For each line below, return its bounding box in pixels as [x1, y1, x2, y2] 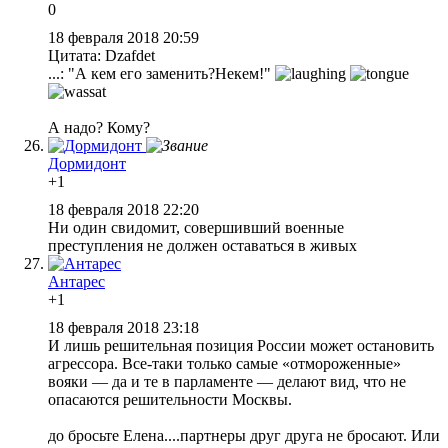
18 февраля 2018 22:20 [48, 200, 203, 218]
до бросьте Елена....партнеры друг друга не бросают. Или [48, 426, 440, 444]
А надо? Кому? [48, 118, 150, 136]
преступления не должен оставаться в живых [48, 236, 357, 254]
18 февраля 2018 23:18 [48, 318, 203, 336]
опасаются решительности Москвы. [48, 390, 292, 408]
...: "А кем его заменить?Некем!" [48, 64, 275, 82]
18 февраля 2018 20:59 [48, 28, 203, 46]
